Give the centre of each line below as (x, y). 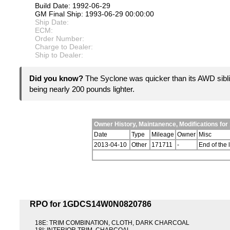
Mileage (162, 135)
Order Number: (60, 39)
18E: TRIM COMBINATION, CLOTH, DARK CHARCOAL (112, 223)
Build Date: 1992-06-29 (73, 6)
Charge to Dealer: (64, 47)
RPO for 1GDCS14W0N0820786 (91, 204)
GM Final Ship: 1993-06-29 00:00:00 (94, 14)
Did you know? (57, 79)
